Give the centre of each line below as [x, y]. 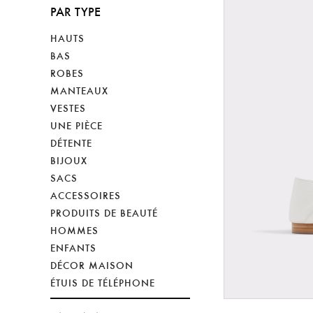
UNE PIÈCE [77, 126]
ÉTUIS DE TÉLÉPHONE [103, 283]
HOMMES [74, 231]
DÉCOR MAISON [92, 265]
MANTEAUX [79, 91]
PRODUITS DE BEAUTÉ [104, 213]
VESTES [68, 108]
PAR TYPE [75, 12]
